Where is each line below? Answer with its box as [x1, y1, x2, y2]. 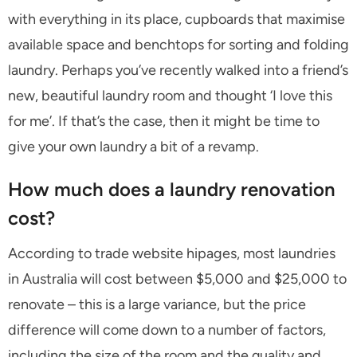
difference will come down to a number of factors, [8, 320, 326, 339]
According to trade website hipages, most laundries [8, 244, 335, 262]
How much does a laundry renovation [8, 177, 335, 201]
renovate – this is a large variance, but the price [8, 295, 306, 313]
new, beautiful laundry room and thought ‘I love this [8, 86, 332, 104]
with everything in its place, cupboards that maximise [8, 10, 345, 28]
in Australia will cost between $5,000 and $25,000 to [8, 269, 347, 288]
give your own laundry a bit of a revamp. [8, 137, 259, 155]
